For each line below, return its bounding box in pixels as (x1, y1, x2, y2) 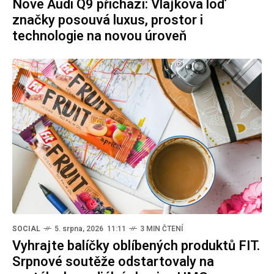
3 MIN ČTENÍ (140, 223, 183, 234)
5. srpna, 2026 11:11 (54, 223, 126, 234)
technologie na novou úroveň (12, 26, 187, 46)
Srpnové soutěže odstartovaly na (12, 251, 214, 272)
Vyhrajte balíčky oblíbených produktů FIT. (12, 235, 260, 256)
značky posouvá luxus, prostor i (12, 10, 203, 30)
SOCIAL (12, 223, 40, 234)
